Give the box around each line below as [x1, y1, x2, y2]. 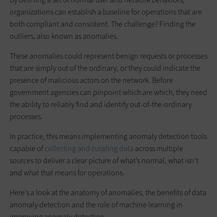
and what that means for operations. [10, 167, 124, 178]
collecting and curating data [45, 143, 134, 154]
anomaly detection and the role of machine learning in [10, 199, 183, 210]
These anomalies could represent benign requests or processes [10, 50, 207, 61]
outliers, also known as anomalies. [10, 31, 118, 41]
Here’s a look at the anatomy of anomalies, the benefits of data [10, 187, 206, 198]
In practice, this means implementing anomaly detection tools [10, 131, 207, 141]
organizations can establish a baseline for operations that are [10, 6, 202, 17]
